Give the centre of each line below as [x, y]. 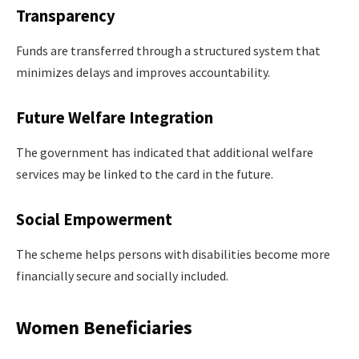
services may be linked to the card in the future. [145, 174]
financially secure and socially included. [122, 276]
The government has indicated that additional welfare [165, 153]
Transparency [66, 16]
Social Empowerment [94, 220]
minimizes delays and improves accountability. [143, 73]
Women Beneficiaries [104, 327]
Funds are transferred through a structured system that [168, 51]
